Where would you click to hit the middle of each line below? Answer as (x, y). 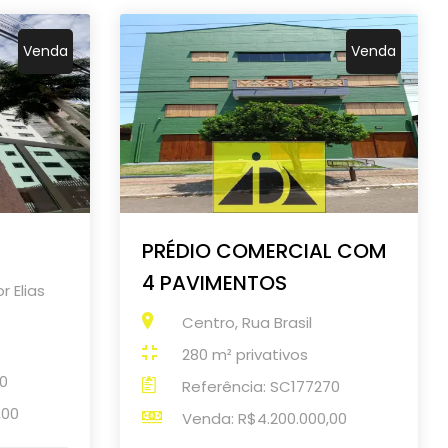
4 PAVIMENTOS (214, 282)
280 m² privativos (244, 354)
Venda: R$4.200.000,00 (264, 418)
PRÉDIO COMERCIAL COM (264, 250)
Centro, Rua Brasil (246, 322)
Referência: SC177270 (260, 386)
